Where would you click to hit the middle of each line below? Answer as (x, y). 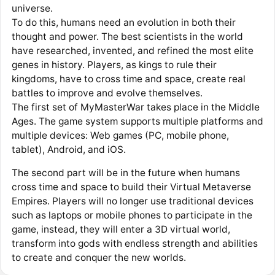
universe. (32, 8)
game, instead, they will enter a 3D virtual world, (121, 230)
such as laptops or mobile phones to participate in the (132, 215)
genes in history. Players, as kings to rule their (114, 64)
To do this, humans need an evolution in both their (123, 22)
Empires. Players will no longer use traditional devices (132, 201)
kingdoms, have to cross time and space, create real (128, 79)
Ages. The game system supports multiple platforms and (137, 121)
